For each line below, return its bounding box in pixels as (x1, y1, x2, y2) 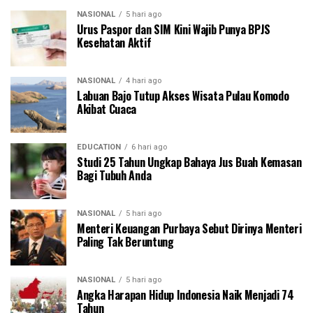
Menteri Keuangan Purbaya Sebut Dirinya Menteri (77, 220, 302, 238)
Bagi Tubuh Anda (77, 167, 152, 184)
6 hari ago (131, 143, 167, 152)
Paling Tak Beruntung (77, 233, 174, 251)
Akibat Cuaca (77, 101, 137, 118)
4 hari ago (126, 76, 161, 86)
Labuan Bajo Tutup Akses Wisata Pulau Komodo (77, 87, 289, 105)
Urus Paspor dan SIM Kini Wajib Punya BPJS (77, 21, 270, 38)
